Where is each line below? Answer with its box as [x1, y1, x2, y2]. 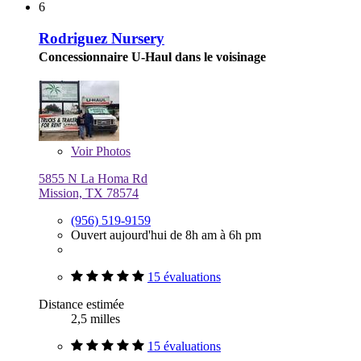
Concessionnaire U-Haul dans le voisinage [39, 49, 266, 64]
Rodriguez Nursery [39, 29, 164, 47]
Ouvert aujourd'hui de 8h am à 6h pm [71, 227, 261, 242]
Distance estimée [39, 297, 124, 311]
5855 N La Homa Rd [39, 171, 147, 185]
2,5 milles [71, 311, 120, 326]
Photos [93, 143, 131, 158]
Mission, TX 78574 [39, 185, 139, 200]
